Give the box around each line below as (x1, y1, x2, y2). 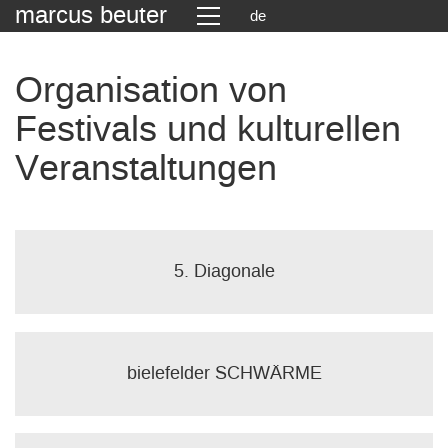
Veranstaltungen (15, 151, 277, 187)
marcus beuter (15, 4, 167, 28)
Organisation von (15, 73, 287, 109)
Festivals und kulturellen (15, 112, 401, 148)
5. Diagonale (173, 263, 275, 281)
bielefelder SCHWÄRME (126, 365, 322, 383)
